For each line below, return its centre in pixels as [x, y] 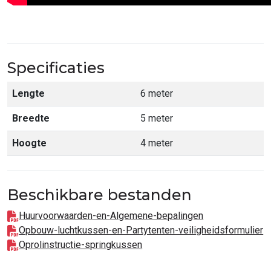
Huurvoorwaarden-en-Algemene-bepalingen [111, 216]
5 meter [157, 119]
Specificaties [56, 68]
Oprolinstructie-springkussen [81, 245]
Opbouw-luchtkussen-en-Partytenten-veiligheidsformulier [141, 230]
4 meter [157, 143]
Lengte [28, 94]
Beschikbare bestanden [100, 195]
